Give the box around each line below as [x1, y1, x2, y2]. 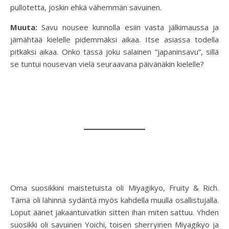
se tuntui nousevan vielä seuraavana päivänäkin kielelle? [10, 59, 204, 70]
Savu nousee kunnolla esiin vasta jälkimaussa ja [41, 22, 219, 33]
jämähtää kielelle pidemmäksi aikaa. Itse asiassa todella [10, 34, 219, 45]
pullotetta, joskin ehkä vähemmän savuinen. [10, 2, 162, 13]
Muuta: [10, 22, 42, 33]
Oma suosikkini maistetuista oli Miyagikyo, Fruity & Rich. [10, 182, 219, 193]
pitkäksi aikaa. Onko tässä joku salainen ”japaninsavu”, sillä [10, 47, 219, 57]
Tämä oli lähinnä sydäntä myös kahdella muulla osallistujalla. [10, 195, 219, 205]
